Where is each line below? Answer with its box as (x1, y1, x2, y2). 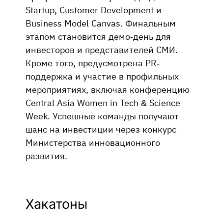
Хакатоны (26, 195, 91, 212)
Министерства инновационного (26, 136, 160, 148)
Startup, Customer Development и (26, 3, 162, 16)
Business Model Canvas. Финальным (26, 17, 176, 29)
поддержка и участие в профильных (26, 70, 179, 82)
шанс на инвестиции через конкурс (26, 123, 176, 135)
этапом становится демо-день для (26, 30, 171, 42)
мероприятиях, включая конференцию (26, 83, 190, 95)
